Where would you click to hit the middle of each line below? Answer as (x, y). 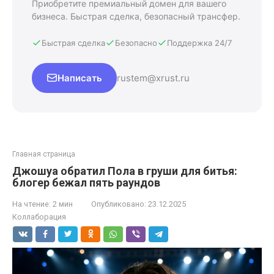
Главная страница (44, 154)
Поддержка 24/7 (199, 43)
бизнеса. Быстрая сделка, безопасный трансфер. (136, 16)
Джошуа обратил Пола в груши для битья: (125, 171)
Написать (80, 78)
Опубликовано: (119, 204)
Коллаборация (39, 217)
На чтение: (31, 204)
